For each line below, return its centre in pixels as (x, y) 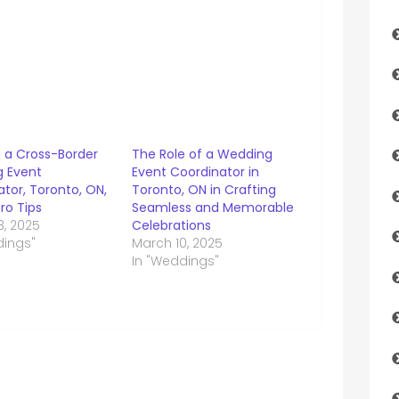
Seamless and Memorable (212, 208)
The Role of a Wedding (202, 155)
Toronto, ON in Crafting (204, 190)
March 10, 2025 (177, 244)
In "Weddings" (175, 261)
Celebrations (171, 226)
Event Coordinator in (195, 172)
